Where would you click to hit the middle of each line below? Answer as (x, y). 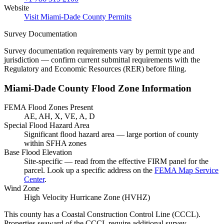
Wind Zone (22, 188)
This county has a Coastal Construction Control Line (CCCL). (102, 214)
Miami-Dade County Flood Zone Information (98, 88)
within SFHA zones (55, 143)
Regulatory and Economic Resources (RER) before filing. (95, 68)
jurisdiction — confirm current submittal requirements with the (102, 59)
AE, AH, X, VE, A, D (59, 116)
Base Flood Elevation (38, 152)
